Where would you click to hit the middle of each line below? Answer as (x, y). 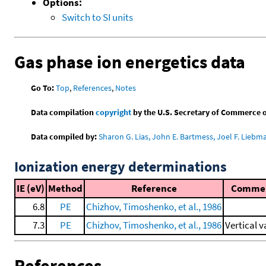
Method (65, 189)
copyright (114, 113)
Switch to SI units (97, 17)
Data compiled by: (64, 137)
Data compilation (64, 113)
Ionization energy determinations (121, 167)
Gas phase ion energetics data (130, 61)
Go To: (43, 88)
